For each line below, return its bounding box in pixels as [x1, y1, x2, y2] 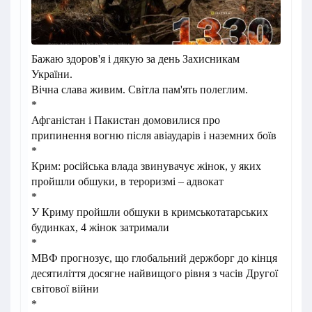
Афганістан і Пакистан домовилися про [31, 114, 220, 126]
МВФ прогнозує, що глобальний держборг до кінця [31, 252, 277, 264]
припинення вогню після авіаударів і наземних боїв [31, 130, 276, 141]
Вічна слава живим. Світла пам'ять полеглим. [31, 84, 248, 95]
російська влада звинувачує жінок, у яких [63, 160, 261, 172]
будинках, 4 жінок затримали [31, 221, 169, 233]
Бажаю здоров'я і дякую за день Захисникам [31, 53, 240, 65]
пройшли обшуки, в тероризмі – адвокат [31, 175, 224, 187]
